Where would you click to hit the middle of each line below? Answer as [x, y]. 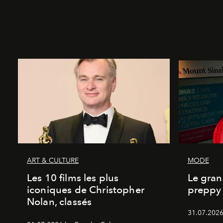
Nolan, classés [59, 201]
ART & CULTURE [53, 160]
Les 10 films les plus [73, 177]
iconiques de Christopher [86, 189]
